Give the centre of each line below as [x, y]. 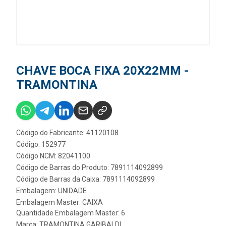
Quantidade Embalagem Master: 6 [71, 213]
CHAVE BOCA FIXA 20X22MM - [102, 71]
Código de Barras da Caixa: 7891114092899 [86, 179]
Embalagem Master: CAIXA [60, 203]
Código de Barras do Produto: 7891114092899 [90, 168]
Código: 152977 [41, 145]
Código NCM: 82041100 [53, 156]
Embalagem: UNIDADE [51, 191]
